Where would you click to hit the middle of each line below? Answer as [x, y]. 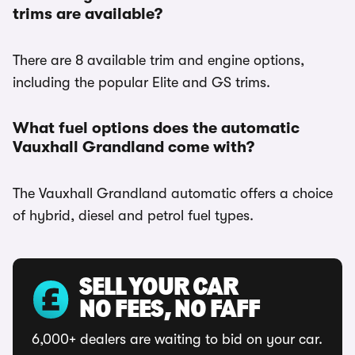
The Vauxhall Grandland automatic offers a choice [173, 193]
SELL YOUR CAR [158, 288]
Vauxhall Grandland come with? [134, 147]
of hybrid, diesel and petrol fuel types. [133, 216]
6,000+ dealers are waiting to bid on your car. [177, 339]
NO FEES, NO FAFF [170, 311]
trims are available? [88, 14]
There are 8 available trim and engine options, [158, 60]
